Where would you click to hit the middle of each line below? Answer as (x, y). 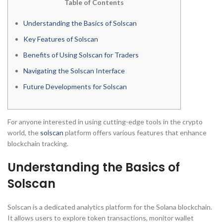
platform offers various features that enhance (135, 133)
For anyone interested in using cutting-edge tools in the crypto (105, 122)
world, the (24, 133)
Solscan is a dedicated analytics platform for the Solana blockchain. (110, 207)
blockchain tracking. (38, 143)
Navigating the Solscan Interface (74, 71)
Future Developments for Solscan (75, 86)
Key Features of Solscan (61, 39)
